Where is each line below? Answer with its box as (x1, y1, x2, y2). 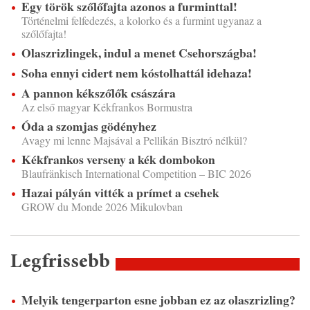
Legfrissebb (10, 253, 110, 273)
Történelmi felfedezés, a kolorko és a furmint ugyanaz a (21, 13, 262, 28)
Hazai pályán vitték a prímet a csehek (21, 183, 219, 202)
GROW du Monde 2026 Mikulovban (21, 199, 183, 215)
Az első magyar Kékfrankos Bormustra (21, 100, 192, 115)
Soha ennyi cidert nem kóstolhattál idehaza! (21, 64, 252, 82)
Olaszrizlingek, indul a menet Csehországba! (21, 44, 257, 62)
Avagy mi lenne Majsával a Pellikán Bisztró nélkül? (21, 133, 247, 148)
